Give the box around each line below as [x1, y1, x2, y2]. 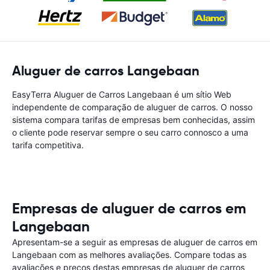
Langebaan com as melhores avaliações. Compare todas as [12, 250, 246, 260]
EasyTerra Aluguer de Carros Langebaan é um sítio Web [12, 89, 231, 99]
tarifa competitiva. [12, 140, 84, 150]
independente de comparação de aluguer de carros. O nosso [12, 102, 253, 112]
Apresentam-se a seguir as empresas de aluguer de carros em [12, 237, 257, 247]
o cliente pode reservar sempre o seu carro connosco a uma [12, 127, 248, 137]
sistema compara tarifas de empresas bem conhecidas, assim [12, 115, 255, 125]
